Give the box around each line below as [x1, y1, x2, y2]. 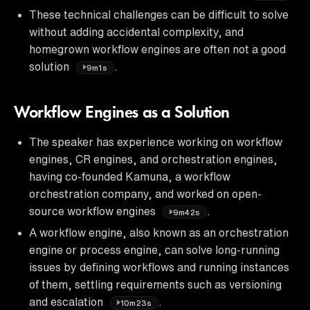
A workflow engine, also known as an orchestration [29, 226, 289, 238]
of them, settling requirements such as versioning [29, 278, 282, 290]
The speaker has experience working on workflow [29, 136, 282, 147]
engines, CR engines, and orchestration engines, [29, 153, 277, 165]
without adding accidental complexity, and [29, 26, 244, 37]
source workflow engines [29, 205, 158, 217]
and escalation [29, 295, 106, 307]
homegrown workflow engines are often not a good [29, 43, 286, 55]
